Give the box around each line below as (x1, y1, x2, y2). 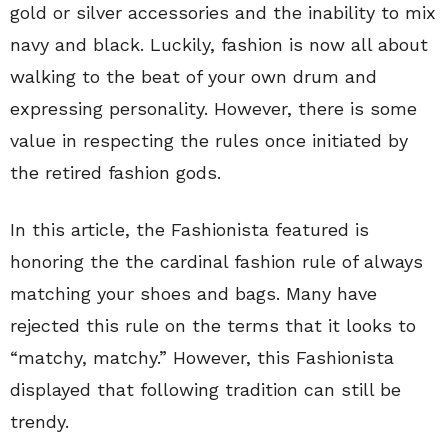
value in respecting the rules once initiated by (10, 130, 408, 152)
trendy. (10, 411, 69, 433)
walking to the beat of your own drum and (10, 66, 377, 88)
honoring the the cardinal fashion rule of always (10, 251, 423, 273)
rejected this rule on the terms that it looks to (10, 315, 416, 337)
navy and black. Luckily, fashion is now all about (10, 34, 428, 56)
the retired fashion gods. (10, 162, 221, 184)
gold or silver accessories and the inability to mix (10, 2, 436, 24)
